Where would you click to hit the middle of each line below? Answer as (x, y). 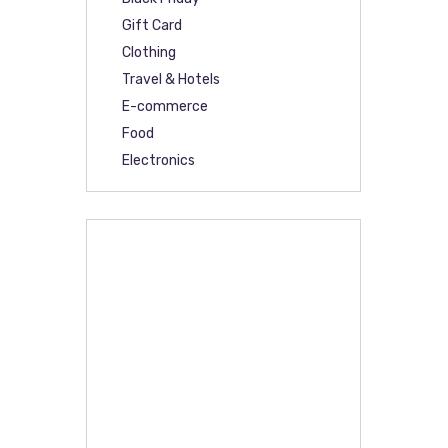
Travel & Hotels (171, 80)
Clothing (149, 53)
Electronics (159, 161)
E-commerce (165, 107)
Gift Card (152, 26)
